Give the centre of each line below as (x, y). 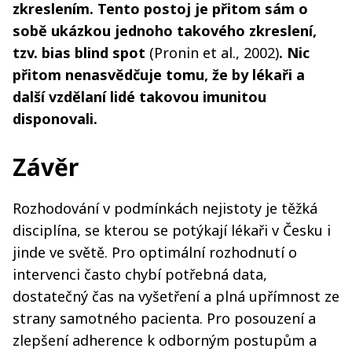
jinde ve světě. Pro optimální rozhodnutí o (155, 252)
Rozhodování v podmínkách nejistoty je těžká (165, 208)
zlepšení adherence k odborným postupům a (165, 340)
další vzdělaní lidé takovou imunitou (139, 96)
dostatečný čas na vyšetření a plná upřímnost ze (176, 296)
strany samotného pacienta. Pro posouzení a (164, 318)
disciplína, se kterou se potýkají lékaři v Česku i (172, 230)
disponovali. (55, 118)
